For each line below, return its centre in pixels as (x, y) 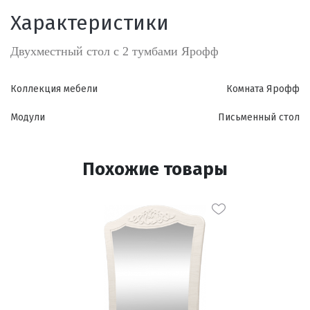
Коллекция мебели (54, 89)
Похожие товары (155, 169)
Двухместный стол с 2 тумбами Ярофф (115, 51)
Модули (28, 117)
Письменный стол (259, 117)
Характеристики (90, 23)
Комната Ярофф (263, 89)
